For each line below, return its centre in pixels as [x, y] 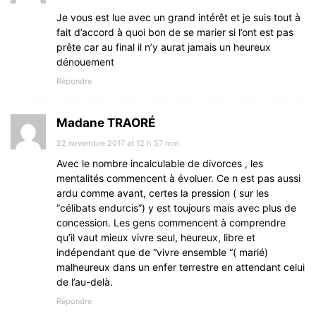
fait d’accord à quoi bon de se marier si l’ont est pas [175, 32]
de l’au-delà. [85, 282]
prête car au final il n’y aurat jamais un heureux [164, 47]
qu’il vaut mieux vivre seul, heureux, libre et [156, 238]
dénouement [85, 62]
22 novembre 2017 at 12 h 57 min [117, 144]
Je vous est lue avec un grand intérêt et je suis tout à [178, 18]
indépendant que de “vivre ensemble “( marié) [162, 253]
